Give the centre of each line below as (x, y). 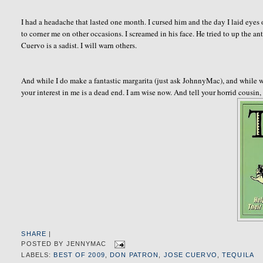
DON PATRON (134, 255)
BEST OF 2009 (79, 255)
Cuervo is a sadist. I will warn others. (79, 45)
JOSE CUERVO (190, 255)
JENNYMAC (86, 244)
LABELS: (38, 255)
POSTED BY (44, 244)
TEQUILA (238, 255)
